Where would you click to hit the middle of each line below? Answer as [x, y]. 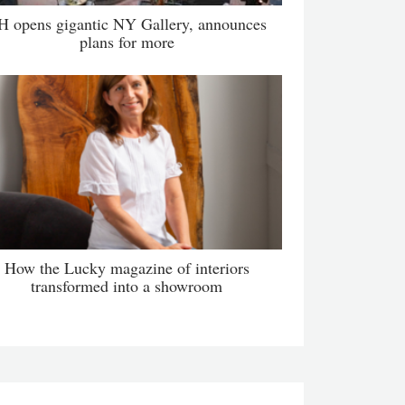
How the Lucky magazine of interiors [127, 267]
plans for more [127, 41]
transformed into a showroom [127, 285]
